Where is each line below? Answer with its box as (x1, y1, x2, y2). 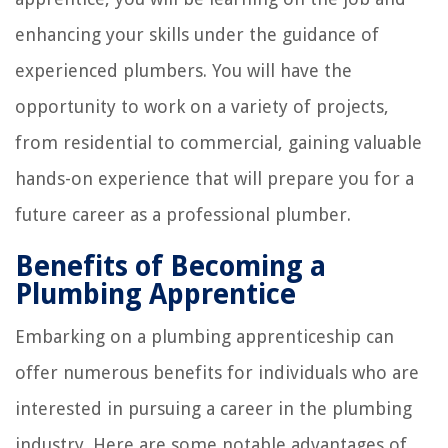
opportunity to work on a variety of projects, (15, 95, 389, 117)
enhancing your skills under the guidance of (15, 23, 379, 45)
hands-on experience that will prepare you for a (15, 167, 414, 189)
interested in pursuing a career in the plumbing (15, 397, 412, 419)
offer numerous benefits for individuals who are (15, 361, 419, 383)
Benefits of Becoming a (15, 249, 326, 283)
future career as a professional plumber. (15, 203, 351, 225)
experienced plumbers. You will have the (15, 59, 352, 81)
